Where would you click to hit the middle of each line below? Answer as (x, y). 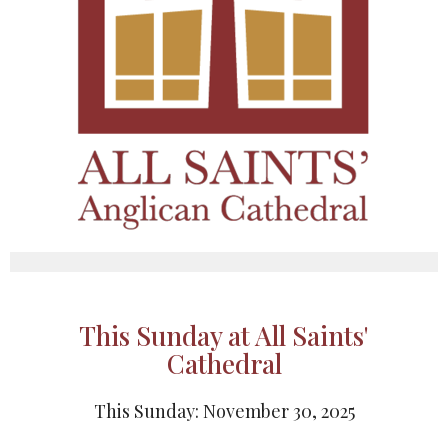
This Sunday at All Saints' (224, 336)
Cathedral (224, 364)
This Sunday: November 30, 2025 (224, 411)
